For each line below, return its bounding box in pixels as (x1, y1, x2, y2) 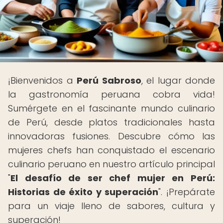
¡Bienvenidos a (8, 74, 77, 87)
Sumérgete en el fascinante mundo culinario (8, 102, 215, 114)
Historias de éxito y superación (8, 186, 159, 198)
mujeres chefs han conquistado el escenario (8, 144, 215, 156)
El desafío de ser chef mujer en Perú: (10, 172, 215, 184)
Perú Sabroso (77, 74, 141, 87)
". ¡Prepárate (158, 186, 216, 198)
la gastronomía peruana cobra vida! (8, 88, 215, 101)
